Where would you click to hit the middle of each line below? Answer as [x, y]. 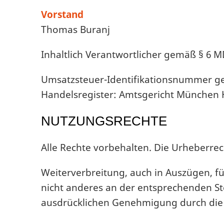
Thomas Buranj [75, 29]
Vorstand [62, 14]
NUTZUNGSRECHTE [104, 121]
